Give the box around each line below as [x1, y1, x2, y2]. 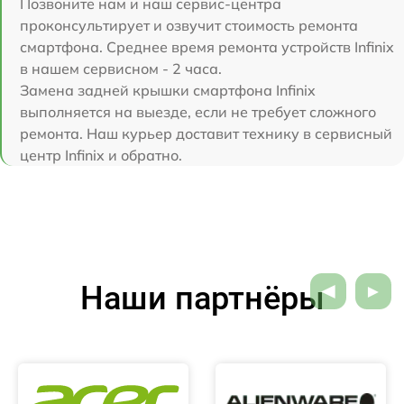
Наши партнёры [79, 279, 325, 317]
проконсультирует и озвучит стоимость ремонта [20, 15, 358, 34]
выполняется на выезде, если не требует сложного [20, 102, 376, 121]
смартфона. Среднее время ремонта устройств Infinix [20, 37, 394, 56]
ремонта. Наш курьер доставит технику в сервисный [20, 124, 392, 142]
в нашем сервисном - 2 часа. [20, 59, 222, 78]
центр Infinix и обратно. [20, 145, 182, 164]
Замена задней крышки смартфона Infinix [20, 80, 316, 99]
